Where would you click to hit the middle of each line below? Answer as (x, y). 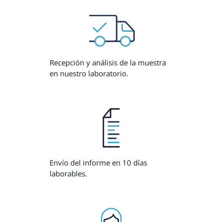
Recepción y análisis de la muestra (108, 62)
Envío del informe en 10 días (98, 162)
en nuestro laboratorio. (89, 73)
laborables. (68, 173)
